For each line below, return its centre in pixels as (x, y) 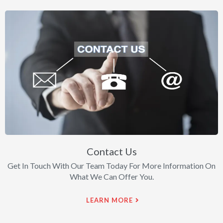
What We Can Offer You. (111, 177)
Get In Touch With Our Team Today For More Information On (111, 166)
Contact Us (111, 152)
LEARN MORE (110, 200)
